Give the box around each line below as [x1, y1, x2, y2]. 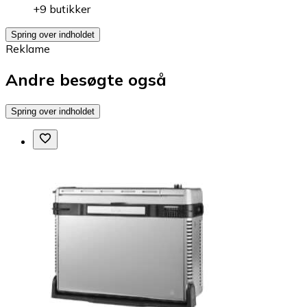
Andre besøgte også [5, 69, 167, 90]
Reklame [5, 42, 50, 56]
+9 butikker [33, 2, 90, 16]
